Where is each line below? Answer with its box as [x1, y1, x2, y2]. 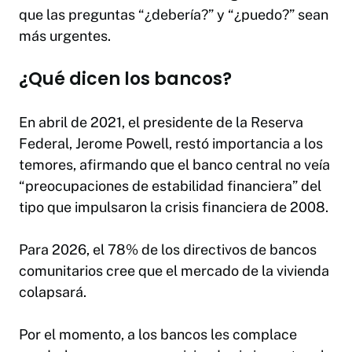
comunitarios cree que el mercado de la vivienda [19, 262, 329, 279]
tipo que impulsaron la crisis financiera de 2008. [19, 198, 328, 215]
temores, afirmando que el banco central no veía [19, 156, 330, 173]
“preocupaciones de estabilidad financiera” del [19, 177, 321, 194]
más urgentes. [19, 27, 111, 44]
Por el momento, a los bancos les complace [19, 325, 297, 343]
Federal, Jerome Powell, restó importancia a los [19, 134, 323, 152]
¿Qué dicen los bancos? [19, 66, 232, 91]
